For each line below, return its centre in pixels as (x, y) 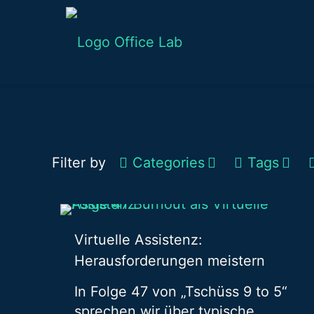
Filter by (79, 163)
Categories (169, 163)
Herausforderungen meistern (169, 261)
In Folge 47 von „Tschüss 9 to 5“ (180, 292)
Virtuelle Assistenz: (138, 240)
